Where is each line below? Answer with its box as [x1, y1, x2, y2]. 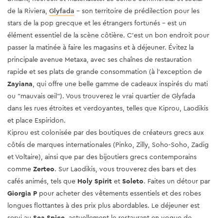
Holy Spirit [77, 177, 112, 186]
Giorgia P [7, 189, 37, 198]
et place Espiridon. [7, 116, 66, 125]
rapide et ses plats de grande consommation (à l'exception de [7, 67, 202, 76]
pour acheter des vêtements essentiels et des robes [37, 189, 201, 198]
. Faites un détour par [144, 177, 210, 186]
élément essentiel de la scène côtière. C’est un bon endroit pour [7, 31, 209, 40]
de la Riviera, [7, 6, 49, 16]
